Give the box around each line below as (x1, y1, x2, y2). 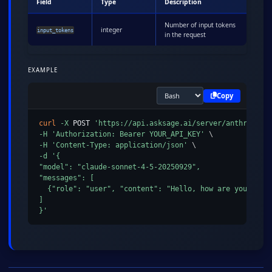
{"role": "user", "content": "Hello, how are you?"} (38, 185, 260, 194)
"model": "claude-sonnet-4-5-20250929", (38, 163, 200, 172)
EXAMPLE (28, 66, 58, 75)
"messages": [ (38, 174, 94, 183)
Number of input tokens (165, 21, 236, 30)
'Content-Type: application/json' (51, 141, 188, 150)
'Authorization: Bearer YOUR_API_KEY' (51, 130, 205, 139)
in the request (165, 30, 206, 39)
